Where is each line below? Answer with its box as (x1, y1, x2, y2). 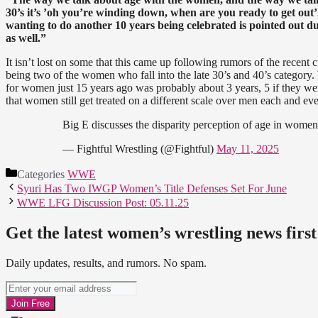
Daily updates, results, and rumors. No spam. (6, 257, 207, 270)
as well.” (6, 32, 46, 45)
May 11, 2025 (216, 143, 279, 155)
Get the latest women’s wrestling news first (6, 224, 317, 243)
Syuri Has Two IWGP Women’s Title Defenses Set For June (17, 182, 287, 195)
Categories (17, 168, 67, 181)
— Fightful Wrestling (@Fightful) (62, 143, 216, 155)
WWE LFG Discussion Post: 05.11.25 (17, 197, 189, 209)
